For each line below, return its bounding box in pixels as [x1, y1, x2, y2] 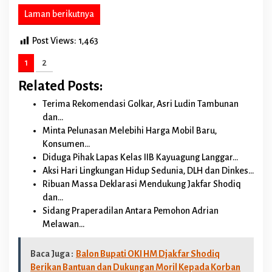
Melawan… [42, 219, 84, 229]
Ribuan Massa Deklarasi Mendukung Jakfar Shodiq [42, 178, 241, 189]
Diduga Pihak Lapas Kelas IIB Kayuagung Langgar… [42, 152, 238, 162]
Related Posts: [18, 78, 103, 93]
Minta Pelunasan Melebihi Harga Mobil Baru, [42, 125, 217, 135]
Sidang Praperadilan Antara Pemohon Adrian [42, 205, 219, 216]
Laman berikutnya [24, 9, 94, 19]
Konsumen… [42, 138, 90, 149]
